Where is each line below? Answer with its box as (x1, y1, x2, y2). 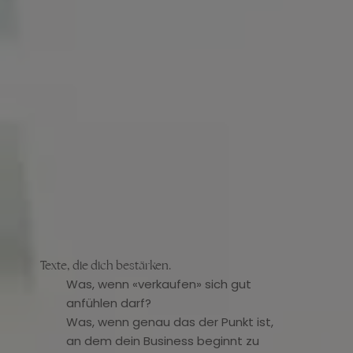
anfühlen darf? (65, 294, 151, 311)
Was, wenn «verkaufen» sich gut (65, 275, 251, 292)
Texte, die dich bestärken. (39, 257, 171, 273)
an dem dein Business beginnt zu (65, 332, 259, 349)
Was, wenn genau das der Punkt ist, (65, 313, 273, 330)
